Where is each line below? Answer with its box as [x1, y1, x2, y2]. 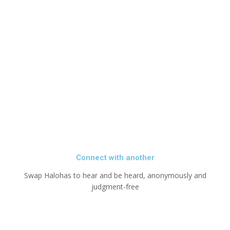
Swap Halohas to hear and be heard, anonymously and [24, 170, 206, 180]
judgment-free [91, 181, 139, 191]
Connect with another [75, 152, 155, 162]
